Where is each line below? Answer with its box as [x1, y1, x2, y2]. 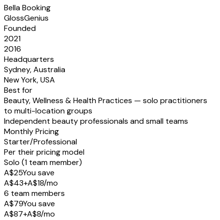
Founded [4, 23, 36, 33]
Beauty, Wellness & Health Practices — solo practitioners [4, 95, 207, 106]
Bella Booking [4, 2, 51, 13]
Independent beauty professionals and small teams [4, 115, 188, 126]
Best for [4, 84, 32, 95]
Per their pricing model [4, 146, 84, 157]
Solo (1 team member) [4, 157, 82, 167]
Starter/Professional [4, 136, 77, 147]
